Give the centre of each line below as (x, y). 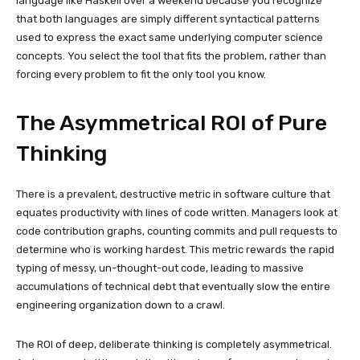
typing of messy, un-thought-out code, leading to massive (160, 268)
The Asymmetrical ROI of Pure (172, 123)
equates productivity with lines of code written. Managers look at (177, 212)
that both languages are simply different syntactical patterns (168, 18)
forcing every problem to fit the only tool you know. (141, 74)
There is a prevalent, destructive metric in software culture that (173, 194)
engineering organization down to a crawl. (121, 305)
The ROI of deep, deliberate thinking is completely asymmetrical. (174, 344)
